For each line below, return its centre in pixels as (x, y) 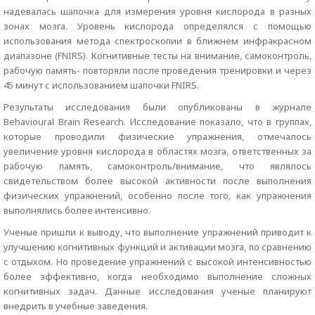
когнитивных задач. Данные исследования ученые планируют (157, 291)
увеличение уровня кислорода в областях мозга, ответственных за (157, 151)
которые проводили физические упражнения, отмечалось (157, 136)
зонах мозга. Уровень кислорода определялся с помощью (157, 26)
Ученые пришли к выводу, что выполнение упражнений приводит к (157, 232)
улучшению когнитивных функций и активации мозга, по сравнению (157, 247)
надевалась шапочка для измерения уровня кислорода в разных (157, 11)
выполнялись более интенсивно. (77, 210)
